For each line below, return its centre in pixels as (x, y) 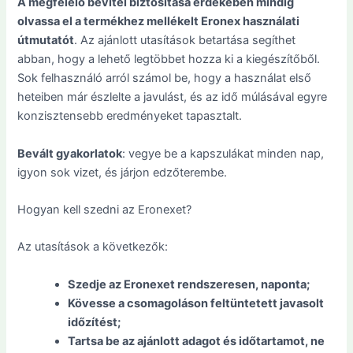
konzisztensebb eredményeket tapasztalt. (130, 116)
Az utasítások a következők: (93, 247)
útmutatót (46, 41)
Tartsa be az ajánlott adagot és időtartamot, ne (197, 341)
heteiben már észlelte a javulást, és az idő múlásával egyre (173, 97)
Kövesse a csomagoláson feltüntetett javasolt (196, 303)
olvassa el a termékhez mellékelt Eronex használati (159, 22)
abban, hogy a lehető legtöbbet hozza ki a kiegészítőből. (169, 59)
